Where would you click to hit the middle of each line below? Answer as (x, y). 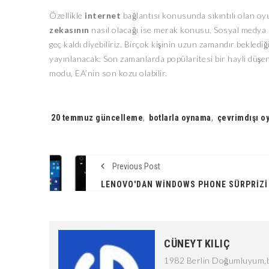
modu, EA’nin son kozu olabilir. (108, 73)
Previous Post (135, 166)
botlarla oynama (180, 118)
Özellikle (67, 15)
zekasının (69, 30)
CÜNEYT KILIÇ (197, 243)
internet (103, 15)
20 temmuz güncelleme (97, 118)
